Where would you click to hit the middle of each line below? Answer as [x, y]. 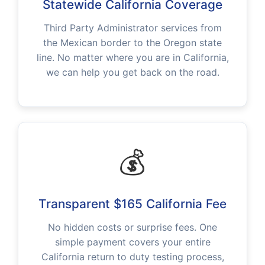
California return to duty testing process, [132, 256]
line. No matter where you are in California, [132, 58]
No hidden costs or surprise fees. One [132, 227]
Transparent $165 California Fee [132, 203]
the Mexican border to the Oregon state [132, 43]
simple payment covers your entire [132, 242]
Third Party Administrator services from [132, 28]
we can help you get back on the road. [132, 72]
